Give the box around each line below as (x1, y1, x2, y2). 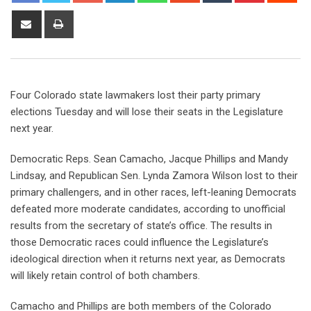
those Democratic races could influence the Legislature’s (10, 235, 269, 249)
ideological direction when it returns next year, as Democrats (10, 252, 285, 265)
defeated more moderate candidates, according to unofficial (10, 202, 285, 215)
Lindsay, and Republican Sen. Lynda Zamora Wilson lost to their (10, 169, 298, 182)
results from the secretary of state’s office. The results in (10, 219, 272, 232)
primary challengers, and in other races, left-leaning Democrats (10, 185, 296, 199)
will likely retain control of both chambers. (10, 269, 200, 282)
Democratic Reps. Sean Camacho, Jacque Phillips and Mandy (10, 152, 288, 165)
